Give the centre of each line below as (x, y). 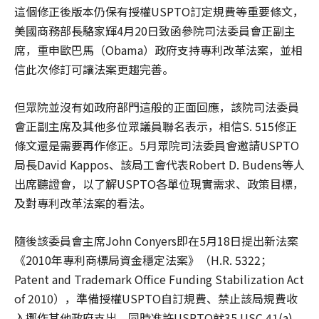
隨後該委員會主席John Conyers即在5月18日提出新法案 (156, 241)
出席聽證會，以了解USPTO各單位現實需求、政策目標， (159, 184)
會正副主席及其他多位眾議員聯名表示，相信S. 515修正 (156, 126)
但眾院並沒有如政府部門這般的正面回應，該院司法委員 (157, 107)
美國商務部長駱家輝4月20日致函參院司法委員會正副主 (155, 31)
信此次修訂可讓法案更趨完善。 (94, 69)
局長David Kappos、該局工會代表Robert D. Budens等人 (159, 165)
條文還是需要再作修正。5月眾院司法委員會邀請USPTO (157, 146)
